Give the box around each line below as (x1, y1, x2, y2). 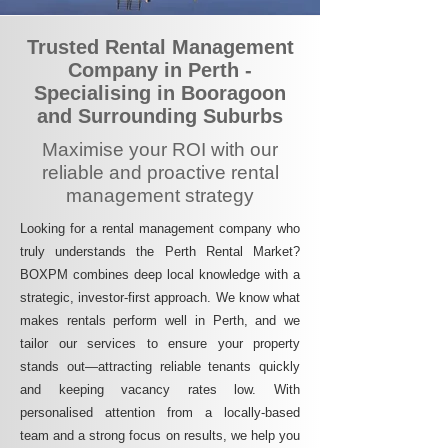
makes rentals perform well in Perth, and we (20, 313, 300, 328)
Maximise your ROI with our (42, 139, 278, 160)
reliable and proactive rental (41, 162, 279, 183)
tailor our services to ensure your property (20, 336, 300, 351)
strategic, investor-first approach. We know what (20, 290, 300, 305)
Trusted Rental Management (26, 36, 294, 58)
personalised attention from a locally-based (20, 405, 300, 420)
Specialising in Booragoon (34, 82, 286, 104)
